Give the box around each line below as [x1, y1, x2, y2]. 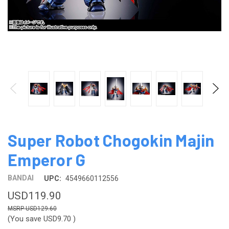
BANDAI [8, 174, 34, 182]
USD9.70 [43, 214, 73, 223]
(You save [8, 214, 41, 223]
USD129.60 [26, 204, 57, 212]
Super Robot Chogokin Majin [8, 130, 215, 150]
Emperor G [8, 149, 86, 169]
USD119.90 [8, 189, 61, 202]
